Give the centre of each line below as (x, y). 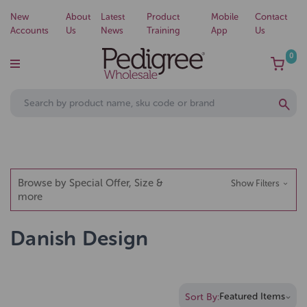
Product (163, 17)
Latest (113, 17)
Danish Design (79, 238)
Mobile (225, 17)
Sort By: (202, 297)
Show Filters (256, 183)
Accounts (29, 30)
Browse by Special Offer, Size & (90, 183)
